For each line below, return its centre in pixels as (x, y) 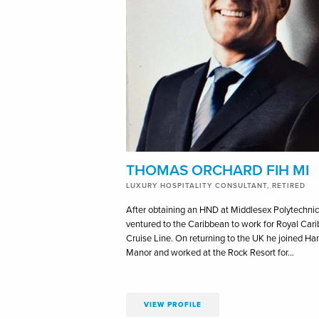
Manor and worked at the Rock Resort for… (210, 252)
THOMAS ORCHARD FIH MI (218, 170)
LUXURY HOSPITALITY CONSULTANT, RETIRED (216, 185)
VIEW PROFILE (173, 304)
